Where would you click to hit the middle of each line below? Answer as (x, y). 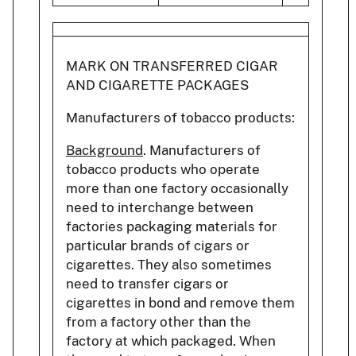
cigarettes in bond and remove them (180, 302)
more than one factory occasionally (177, 188)
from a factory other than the (159, 321)
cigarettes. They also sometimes (169, 264)
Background (104, 150)
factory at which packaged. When (171, 341)
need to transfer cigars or (147, 283)
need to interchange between (160, 207)
